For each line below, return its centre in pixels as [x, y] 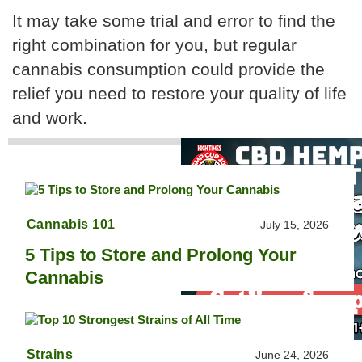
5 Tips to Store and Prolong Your [161, 255]
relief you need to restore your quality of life [179, 93]
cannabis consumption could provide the [168, 69]
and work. [50, 118]
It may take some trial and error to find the [174, 21]
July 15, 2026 [295, 224]
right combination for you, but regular [154, 45]
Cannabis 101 [71, 224]
